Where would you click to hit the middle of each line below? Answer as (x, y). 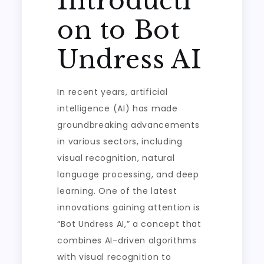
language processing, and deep (128, 174)
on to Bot (119, 30)
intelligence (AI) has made (118, 108)
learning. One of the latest (117, 191)
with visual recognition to (114, 257)
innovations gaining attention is (129, 207)
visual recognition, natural (116, 158)
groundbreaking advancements (128, 125)
